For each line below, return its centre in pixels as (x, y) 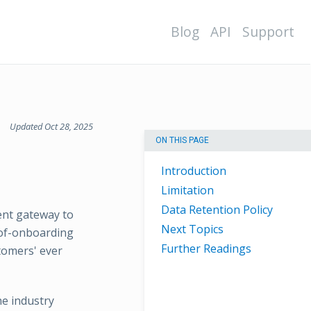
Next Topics (192, 229)
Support (268, 32)
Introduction (194, 171)
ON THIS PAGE (182, 141)
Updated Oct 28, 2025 (51, 126)
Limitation (187, 191)
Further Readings (206, 249)
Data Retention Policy (217, 210)
